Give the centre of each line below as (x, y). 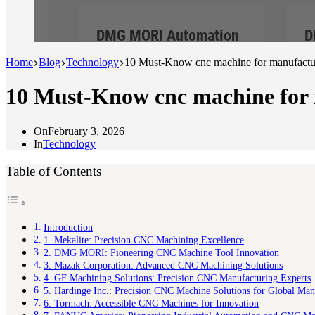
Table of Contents (53, 172)
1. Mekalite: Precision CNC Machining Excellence (143, 240)
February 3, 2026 (86, 131)
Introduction (68, 227)
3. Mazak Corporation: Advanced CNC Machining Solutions (163, 265)
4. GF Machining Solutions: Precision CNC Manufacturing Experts (177, 278)
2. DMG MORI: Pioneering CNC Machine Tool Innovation (161, 253)
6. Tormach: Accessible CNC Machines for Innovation (151, 303)
